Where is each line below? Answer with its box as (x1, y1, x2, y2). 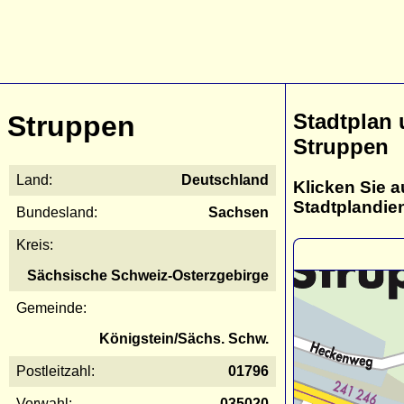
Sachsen (208, 204, 269, 220)
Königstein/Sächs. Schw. (99, 330, 269, 346)
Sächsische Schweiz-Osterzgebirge (27, 267, 269, 283)
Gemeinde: (16, 299, 87, 316)
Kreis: (16, 236, 53, 252)
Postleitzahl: (16, 363, 95, 379)
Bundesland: (16, 204, 97, 220)
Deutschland (181, 171, 269, 188)
